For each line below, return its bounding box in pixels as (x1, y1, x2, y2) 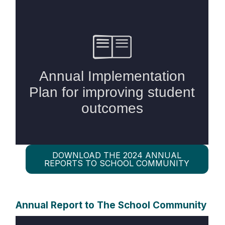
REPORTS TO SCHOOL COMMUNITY (44, 158, 190, 168)
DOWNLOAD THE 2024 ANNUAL (52, 150, 182, 160)
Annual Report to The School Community (15, 199, 206, 211)
